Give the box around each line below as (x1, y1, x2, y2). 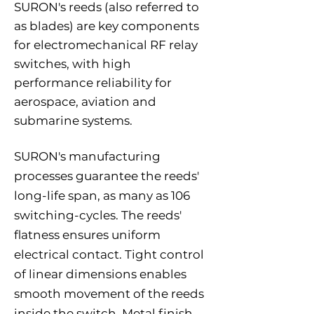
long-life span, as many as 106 (14, 189, 190, 203)
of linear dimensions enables (14, 267, 186, 281)
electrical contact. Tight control (14, 247, 204, 261)
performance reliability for (14, 76, 172, 90)
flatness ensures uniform (14, 228, 161, 242)
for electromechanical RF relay (14, 38, 198, 52)
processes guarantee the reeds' (14, 169, 199, 183)
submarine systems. (14, 114, 132, 128)
